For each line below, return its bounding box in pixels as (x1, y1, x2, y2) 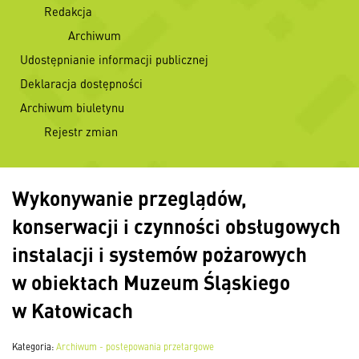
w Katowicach (12, 296, 133, 324)
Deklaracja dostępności (20, 75, 143, 91)
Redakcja (44, 3, 92, 19)
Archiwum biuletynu (20, 99, 124, 115)
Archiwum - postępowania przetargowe (56, 340, 214, 353)
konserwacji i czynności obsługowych (12, 212, 341, 240)
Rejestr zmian (44, 123, 118, 139)
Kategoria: (12, 340, 56, 353)
